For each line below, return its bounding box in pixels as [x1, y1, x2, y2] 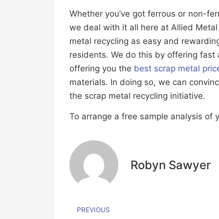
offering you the [69, 63, 134, 73]
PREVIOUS [77, 205, 110, 214]
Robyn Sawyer [131, 157, 211, 172]
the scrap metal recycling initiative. [69, 90, 205, 101]
